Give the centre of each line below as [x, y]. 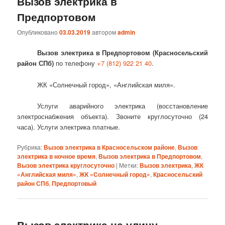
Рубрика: [30, 147]
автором [105, 32]
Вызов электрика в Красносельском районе [109, 147]
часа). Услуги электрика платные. [69, 127]
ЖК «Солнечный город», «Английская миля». [106, 84]
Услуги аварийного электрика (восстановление [123, 105]
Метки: [129, 165]
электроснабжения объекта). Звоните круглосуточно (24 [113, 116]
